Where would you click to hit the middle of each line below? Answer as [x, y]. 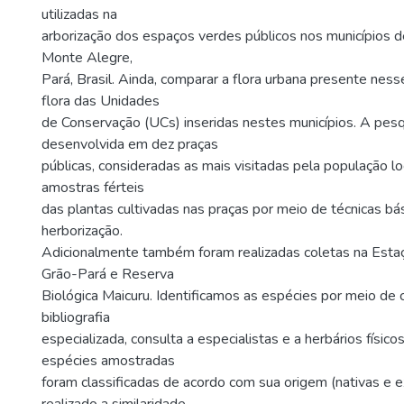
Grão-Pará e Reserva [108, 274]
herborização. [82, 231]
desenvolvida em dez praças [130, 144]
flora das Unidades [101, 101]
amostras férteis [93, 188]
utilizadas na [79, 14]
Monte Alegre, [87, 58]
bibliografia [76, 317]
